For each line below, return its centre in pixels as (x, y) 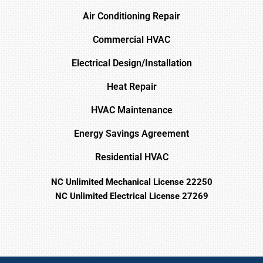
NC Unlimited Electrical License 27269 (131, 196)
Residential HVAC (131, 157)
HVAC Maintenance (131, 110)
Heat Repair (131, 86)
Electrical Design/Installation (131, 63)
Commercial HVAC (131, 39)
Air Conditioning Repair (131, 16)
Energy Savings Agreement (131, 133)
